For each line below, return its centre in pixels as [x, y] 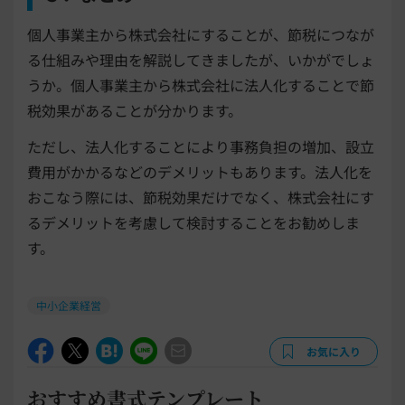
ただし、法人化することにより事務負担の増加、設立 [201, 146]
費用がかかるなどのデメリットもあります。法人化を [200, 171]
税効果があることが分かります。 [135, 110]
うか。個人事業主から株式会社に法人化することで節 [201, 85]
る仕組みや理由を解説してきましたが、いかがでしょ [201, 59]
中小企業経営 [69, 305]
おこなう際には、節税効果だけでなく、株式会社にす [201, 197]
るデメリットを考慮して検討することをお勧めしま [193, 222]
